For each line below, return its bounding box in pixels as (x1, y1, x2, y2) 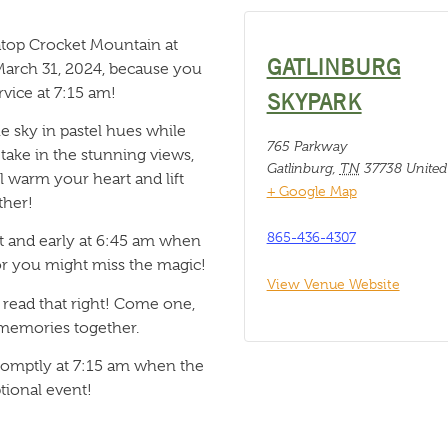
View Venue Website (266, 275, 400, 292)
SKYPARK (266, 88, 362, 115)
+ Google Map (266, 182, 357, 199)
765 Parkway (266, 138, 347, 154)
